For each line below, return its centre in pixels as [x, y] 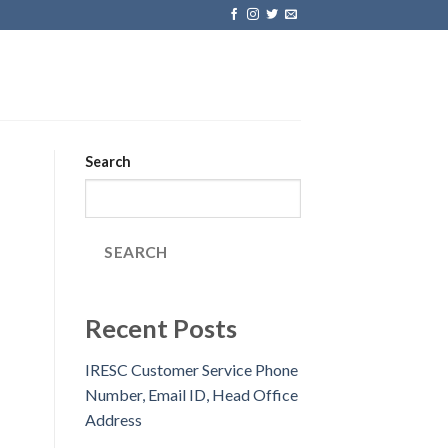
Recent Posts [160, 327]
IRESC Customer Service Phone [191, 370]
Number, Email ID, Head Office [191, 395]
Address [113, 420]
